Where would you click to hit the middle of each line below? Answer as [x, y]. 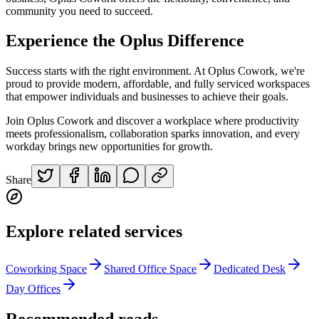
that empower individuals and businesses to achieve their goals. [147, 97]
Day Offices [33, 289]
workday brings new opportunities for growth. [109, 147]
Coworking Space [46, 269]
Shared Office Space [150, 269]
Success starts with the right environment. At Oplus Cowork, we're [155, 71]
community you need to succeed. [79, 11]
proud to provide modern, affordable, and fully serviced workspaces [158, 84]
